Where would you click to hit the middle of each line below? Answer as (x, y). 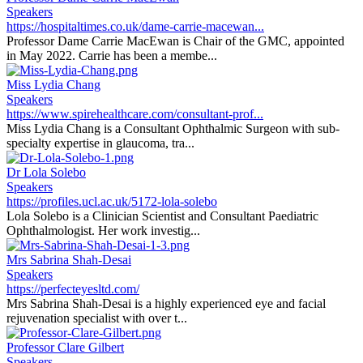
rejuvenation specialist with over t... (97, 318)
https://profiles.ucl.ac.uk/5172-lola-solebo (112, 201)
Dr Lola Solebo (46, 172)
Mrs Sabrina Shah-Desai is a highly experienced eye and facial (166, 303)
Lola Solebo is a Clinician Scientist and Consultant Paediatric (162, 216)
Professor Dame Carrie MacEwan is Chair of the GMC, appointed (175, 41)
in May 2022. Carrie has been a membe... (112, 56)
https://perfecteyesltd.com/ (73, 289)
